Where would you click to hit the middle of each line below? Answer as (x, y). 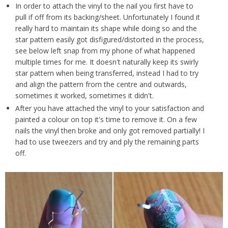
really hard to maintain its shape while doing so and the (106, 28)
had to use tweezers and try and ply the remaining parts (107, 142)
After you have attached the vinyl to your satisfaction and (109, 108)
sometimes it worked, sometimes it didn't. (84, 95)
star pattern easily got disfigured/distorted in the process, (109, 39)
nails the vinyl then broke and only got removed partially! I (110, 131)
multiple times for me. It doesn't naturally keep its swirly (107, 62)
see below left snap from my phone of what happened (105, 50)
